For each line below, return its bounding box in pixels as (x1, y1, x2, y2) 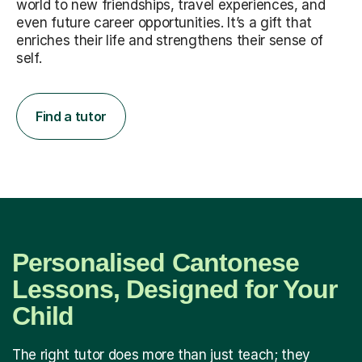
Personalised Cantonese (12, 247, 299, 277)
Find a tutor (36, 107, 107, 124)
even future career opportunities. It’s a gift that (16, 14, 312, 31)
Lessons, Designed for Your (12, 274, 338, 304)
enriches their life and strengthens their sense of (16, 32, 323, 48)
